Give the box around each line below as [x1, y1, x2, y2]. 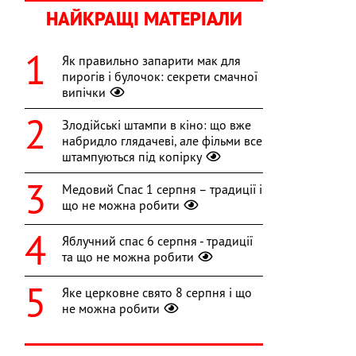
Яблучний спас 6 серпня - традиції [62, 233, 253, 250]
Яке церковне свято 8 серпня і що [62, 284, 252, 301]
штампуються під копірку [62, 149, 202, 165]
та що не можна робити [62, 249, 194, 265]
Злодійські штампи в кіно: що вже [62, 117, 251, 133]
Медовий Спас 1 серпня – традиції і [62, 181, 262, 198]
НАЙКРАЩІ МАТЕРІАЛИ [45, 6, 242, 32]
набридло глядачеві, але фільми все [62, 133, 262, 149]
